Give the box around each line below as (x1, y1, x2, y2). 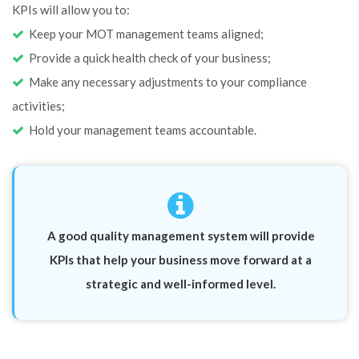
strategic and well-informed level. (86, 276, 276, 291)
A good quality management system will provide (46, 228, 315, 243)
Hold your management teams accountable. (24, 123, 256, 137)
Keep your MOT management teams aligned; (24, 26, 264, 41)
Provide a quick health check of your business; (24, 50, 271, 65)
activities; (12, 99, 65, 113)
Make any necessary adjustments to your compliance (24, 75, 307, 89)
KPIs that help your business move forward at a (50, 252, 312, 267)
